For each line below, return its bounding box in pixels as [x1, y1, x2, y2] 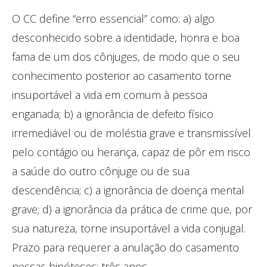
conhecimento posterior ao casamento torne [12, 68, 231, 83]
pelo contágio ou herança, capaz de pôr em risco [12, 144, 250, 159]
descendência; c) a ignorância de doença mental [12, 182, 244, 197]
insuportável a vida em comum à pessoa [12, 87, 207, 102]
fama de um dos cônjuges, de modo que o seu [12, 49, 240, 64]
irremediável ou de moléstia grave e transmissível [12, 125, 251, 140]
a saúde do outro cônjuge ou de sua [12, 163, 190, 178]
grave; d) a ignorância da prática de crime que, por [12, 201, 252, 216]
